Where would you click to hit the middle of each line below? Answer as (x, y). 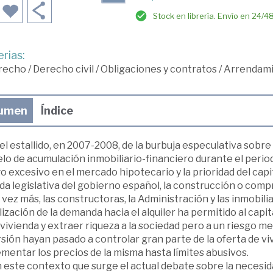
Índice (57, 111)
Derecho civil (63, 69)
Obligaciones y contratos (158, 69)
